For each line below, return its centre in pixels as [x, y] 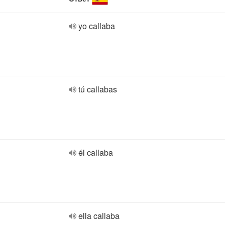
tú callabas [98, 89]
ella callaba [99, 216]
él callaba [96, 152]
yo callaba [97, 26]
